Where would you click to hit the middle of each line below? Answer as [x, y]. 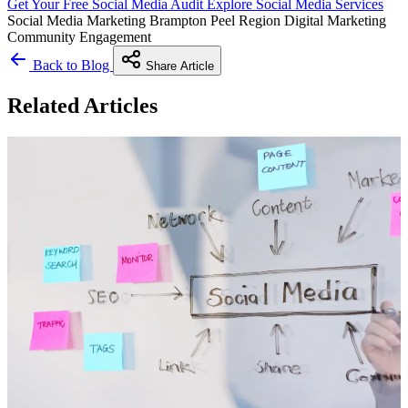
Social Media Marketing [78, 20]
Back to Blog [71, 65]
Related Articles [82, 105]
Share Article [178, 66]
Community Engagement [79, 36]
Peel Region [247, 20]
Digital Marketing [335, 20]
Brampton [180, 20]
